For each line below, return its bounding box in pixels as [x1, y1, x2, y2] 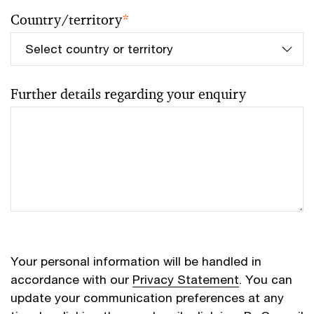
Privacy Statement [132, 271, 239, 287]
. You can [239, 271, 292, 287]
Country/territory [11, 10, 122, 29]
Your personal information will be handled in [11, 253, 261, 268]
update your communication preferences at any [11, 289, 284, 305]
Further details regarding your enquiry [11, 84, 246, 103]
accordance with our [11, 271, 132, 287]
